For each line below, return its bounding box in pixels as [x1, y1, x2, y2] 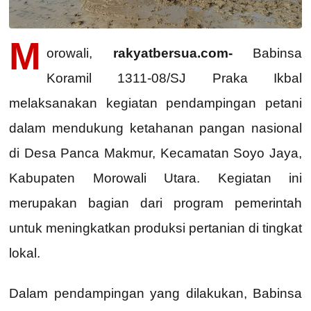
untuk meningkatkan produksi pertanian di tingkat [9, 221, 302, 236]
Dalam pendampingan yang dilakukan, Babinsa [9, 286, 302, 301]
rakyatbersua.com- [112, 46, 233, 61]
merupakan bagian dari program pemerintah [9, 196, 302, 211]
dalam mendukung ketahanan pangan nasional [9, 121, 302, 136]
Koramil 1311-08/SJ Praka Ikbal [47, 71, 302, 86]
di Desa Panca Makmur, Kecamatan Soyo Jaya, [9, 146, 302, 161]
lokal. [9, 246, 40, 261]
